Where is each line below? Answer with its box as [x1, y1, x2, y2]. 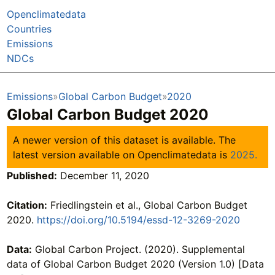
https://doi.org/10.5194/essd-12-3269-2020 [36, 214, 240, 227]
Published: [6, 169, 57, 182]
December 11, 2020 [56, 169, 149, 182]
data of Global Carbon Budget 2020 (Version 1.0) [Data [6, 258, 264, 271]
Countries [6, 22, 52, 35]
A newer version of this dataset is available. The [13, 133, 236, 146]
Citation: [6, 199, 47, 212]
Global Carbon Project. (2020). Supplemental [31, 243, 245, 256]
